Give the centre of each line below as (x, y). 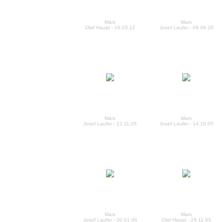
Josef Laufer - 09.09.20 (186, 28)
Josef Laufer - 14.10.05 (186, 124)
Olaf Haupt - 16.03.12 (110, 28)
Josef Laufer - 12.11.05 (110, 124)
